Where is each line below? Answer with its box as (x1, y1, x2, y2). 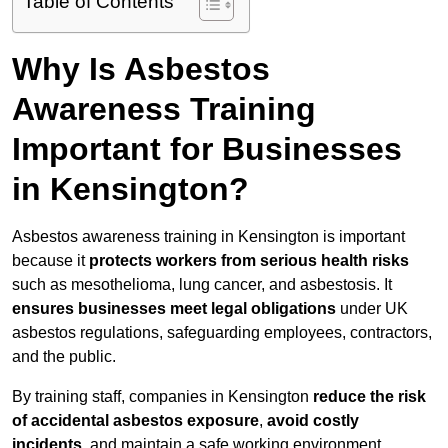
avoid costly (267, 412, 359, 430)
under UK (336, 300, 408, 318)
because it (12, 252, 89, 270)
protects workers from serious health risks (89, 252, 409, 270)
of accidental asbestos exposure (12, 412, 259, 430)
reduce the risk (313, 388, 426, 406)
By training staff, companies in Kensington (12, 388, 313, 406)
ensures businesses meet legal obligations (12, 300, 336, 318)
